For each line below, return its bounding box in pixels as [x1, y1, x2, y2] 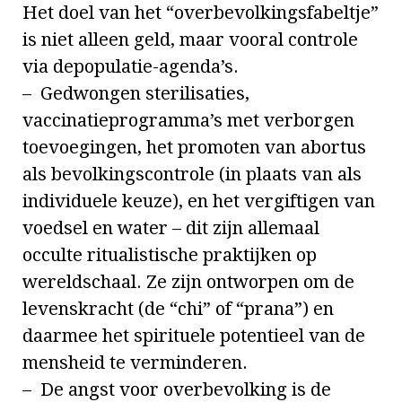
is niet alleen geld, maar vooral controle [22, 29, 358, 51]
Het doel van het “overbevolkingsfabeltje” [22, 2, 379, 24]
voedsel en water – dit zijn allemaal [22, 217, 319, 240]
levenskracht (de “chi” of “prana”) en [22, 298, 334, 320]
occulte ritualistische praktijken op [22, 244, 317, 267]
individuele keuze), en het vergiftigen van [22, 190, 375, 213]
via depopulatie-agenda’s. [22, 56, 239, 78]
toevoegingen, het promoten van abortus [22, 136, 366, 159]
